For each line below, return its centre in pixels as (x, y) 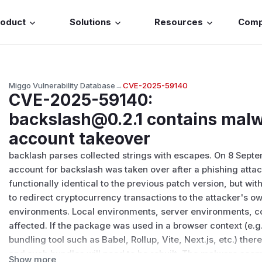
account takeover (80, 138)
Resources (179, 23)
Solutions (90, 23)
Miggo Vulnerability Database (62, 85)
